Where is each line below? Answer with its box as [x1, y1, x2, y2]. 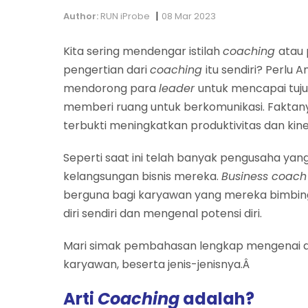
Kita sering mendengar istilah [63, 43, 223, 59]
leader [159, 80, 198, 96]
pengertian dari [63, 61, 150, 78]
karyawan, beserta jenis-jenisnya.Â [63, 256, 252, 272]
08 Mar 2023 [162, 9, 216, 23]
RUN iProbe [98, 9, 150, 23]
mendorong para [63, 80, 159, 96]
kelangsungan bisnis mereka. [63, 168, 221, 184]
